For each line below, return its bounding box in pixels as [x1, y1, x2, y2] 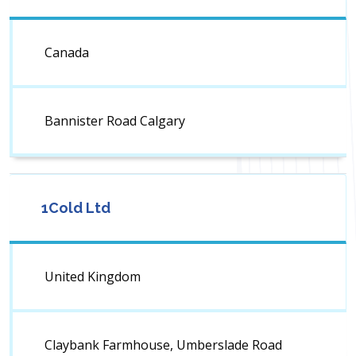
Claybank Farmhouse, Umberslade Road [44, 336, 282, 354]
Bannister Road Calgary [44, 112, 185, 130]
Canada [44, 44, 89, 62]
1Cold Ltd [41, 199, 110, 217]
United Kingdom [44, 268, 141, 286]
